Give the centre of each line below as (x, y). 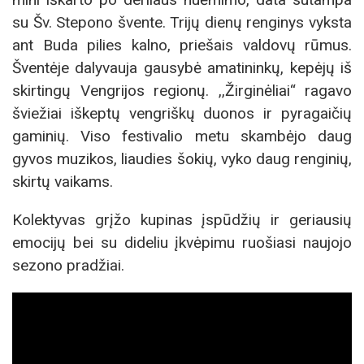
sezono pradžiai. (68, 265)
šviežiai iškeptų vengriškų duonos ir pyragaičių (182, 113)
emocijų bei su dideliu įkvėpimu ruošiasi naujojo (182, 242)
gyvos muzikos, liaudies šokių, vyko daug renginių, (182, 158)
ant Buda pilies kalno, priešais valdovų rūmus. (182, 45)
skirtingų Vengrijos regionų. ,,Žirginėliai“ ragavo (182, 90)
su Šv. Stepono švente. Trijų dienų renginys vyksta (182, 22)
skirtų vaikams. (63, 181)
